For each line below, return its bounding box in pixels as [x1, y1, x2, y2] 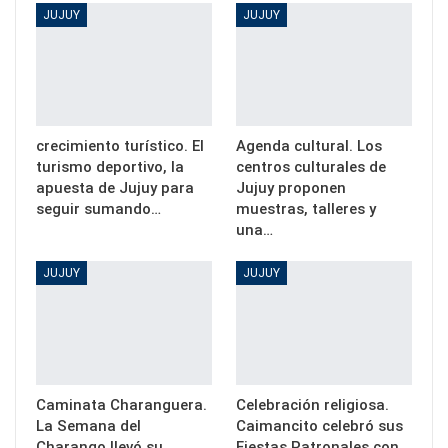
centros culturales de [236, 158, 386, 177]
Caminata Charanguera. [36, 395, 207, 414]
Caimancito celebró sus [236, 416, 403, 435]
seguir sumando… [36, 200, 161, 219]
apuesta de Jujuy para [36, 179, 194, 198]
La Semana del [36, 416, 141, 435]
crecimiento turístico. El [36, 137, 204, 156]
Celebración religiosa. [236, 395, 389, 414]
